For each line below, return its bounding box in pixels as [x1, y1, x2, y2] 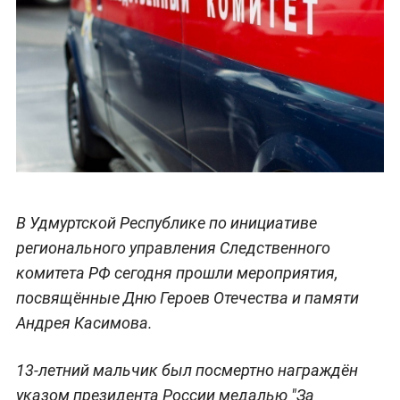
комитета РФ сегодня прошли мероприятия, [15, 262, 338, 282]
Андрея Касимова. [15, 312, 153, 332]
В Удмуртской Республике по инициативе [15, 212, 317, 232]
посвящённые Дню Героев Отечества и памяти [15, 287, 359, 307]
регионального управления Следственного [15, 237, 330, 257]
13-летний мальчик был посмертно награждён [15, 360, 358, 379]
